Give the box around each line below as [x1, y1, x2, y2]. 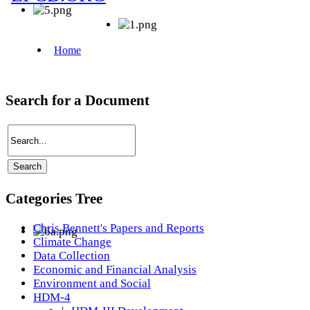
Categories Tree [6, 190, 102, 207]
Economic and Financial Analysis [33, 263, 197, 276]
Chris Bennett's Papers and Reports [33, 221, 204, 235]
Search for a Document [6, 91, 149, 108]
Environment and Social [33, 277, 151, 290]
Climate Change [33, 235, 111, 248]
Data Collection [33, 249, 110, 262]
